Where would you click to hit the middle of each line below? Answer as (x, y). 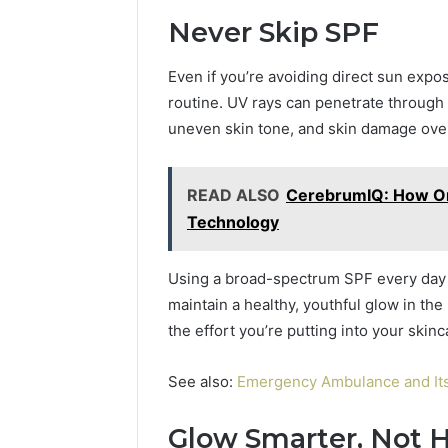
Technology (233, 222)
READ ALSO (233, 195)
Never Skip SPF (273, 32)
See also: (202, 382)
